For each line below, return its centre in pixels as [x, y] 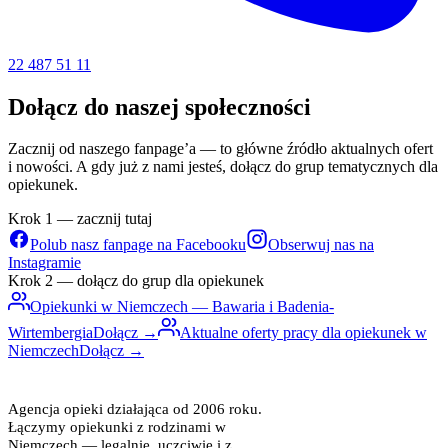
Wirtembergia [50, 333]
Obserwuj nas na [321, 245]
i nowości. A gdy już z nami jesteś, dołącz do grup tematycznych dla [223, 167]
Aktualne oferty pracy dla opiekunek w [303, 333]
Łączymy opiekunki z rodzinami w [117, 427]
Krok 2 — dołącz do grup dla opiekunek [136, 281]
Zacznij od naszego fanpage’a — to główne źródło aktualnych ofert [220, 149]
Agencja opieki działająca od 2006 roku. [135, 409]
